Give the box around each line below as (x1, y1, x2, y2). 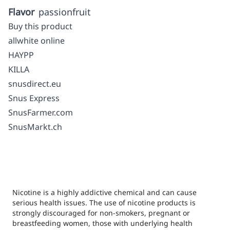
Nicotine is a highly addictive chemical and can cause (12, 187, 197, 197)
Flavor (8, 6, 34, 18)
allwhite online (8, 35, 65, 46)
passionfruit (39, 6, 91, 18)
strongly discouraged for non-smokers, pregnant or (12, 208, 190, 218)
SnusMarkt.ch (8, 121, 62, 132)
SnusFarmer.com (8, 107, 73, 118)
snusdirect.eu (8, 78, 61, 89)
